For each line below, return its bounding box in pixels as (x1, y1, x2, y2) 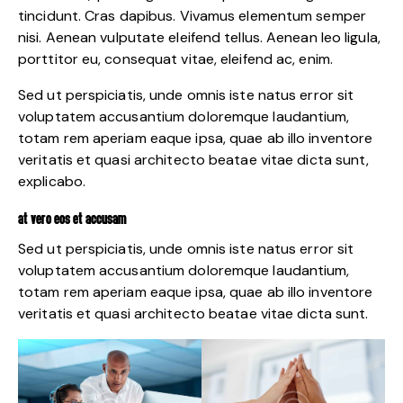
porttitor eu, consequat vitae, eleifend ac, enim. (18, 49, 333, 69)
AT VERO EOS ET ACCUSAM (18, 212, 127, 228)
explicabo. (18, 172, 85, 192)
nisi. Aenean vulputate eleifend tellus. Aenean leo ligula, (18, 28, 381, 48)
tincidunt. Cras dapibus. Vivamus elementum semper (18, 6, 366, 26)
